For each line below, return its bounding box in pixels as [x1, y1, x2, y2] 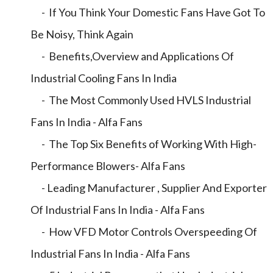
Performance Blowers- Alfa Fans [30, 159, 185, 172]
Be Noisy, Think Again [30, 27, 133, 41]
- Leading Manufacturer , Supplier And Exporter [30, 181, 267, 194]
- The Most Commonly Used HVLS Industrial [30, 93, 251, 107]
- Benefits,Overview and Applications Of [30, 49, 234, 63]
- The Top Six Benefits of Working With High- [30, 137, 257, 151]
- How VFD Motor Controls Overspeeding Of [30, 225, 257, 238]
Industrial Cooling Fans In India [30, 71, 177, 85]
